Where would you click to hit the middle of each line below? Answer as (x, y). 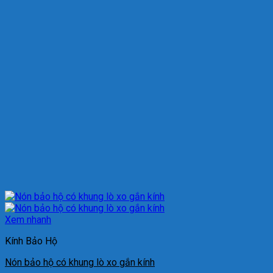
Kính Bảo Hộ (31, 241)
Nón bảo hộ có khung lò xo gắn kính (80, 263)
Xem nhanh (28, 220)
